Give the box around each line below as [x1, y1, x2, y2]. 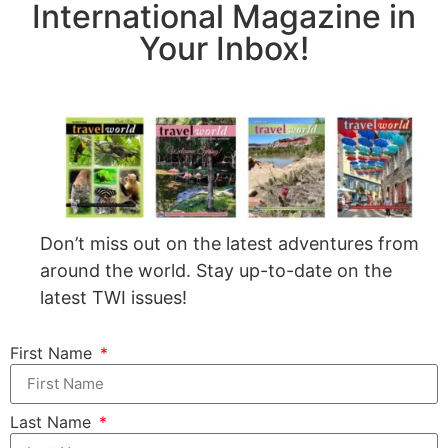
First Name [10, 342, 97, 363]
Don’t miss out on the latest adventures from [40, 232, 419, 254]
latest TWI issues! [40, 286, 187, 308]
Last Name [10, 411, 96, 432]
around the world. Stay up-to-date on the [40, 259, 392, 281]
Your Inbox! [139, 29, 309, 69]
